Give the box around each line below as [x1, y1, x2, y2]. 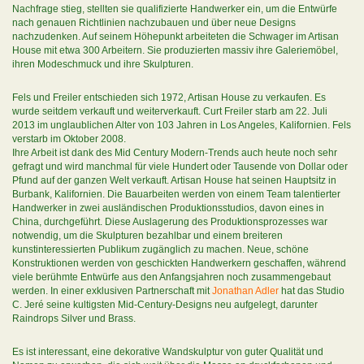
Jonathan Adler [212, 285, 279, 297]
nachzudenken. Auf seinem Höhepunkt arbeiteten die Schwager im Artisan [12, 31, 339, 42]
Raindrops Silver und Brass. [12, 313, 136, 324]
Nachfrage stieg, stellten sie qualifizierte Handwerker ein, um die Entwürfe [12, 3, 337, 15]
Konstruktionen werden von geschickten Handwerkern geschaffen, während [12, 258, 346, 269]
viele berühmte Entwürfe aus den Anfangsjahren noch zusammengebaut [12, 271, 331, 283]
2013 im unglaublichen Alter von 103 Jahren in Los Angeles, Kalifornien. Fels [12, 119, 351, 131]
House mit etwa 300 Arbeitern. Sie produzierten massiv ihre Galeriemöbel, [12, 45, 338, 56]
